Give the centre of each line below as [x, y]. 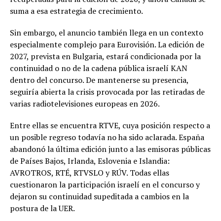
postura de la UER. [42, 208]
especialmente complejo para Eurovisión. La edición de [107, 44]
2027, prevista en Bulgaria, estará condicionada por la [105, 56]
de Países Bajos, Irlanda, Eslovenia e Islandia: [90, 161]
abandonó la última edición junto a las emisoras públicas [110, 149]
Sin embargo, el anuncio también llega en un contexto [107, 32]
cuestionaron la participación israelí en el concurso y [105, 184]
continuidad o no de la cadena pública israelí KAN [99, 68]
